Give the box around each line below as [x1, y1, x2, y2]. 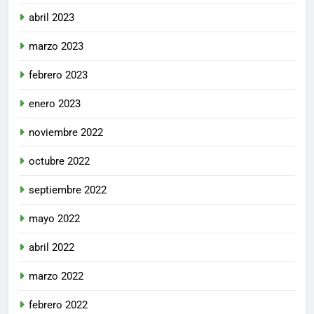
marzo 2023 [29, 39, 83, 53]
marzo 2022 [29, 269, 83, 282]
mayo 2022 [29, 212, 80, 225]
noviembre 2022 [29, 125, 103, 139]
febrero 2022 [29, 298, 88, 311]
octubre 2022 [29, 154, 90, 168]
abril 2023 [29, 11, 74, 24]
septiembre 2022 [29, 183, 107, 196]
